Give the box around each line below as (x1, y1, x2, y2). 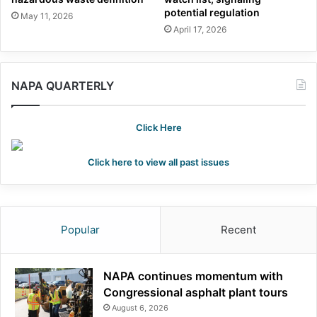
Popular (61, 223, 100, 237)
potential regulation (164, 6, 260, 19)
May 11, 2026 (21, 11, 73, 22)
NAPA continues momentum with (103, 269, 283, 284)
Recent (221, 223, 256, 237)
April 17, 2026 (173, 24, 226, 35)
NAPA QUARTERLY (11, 79, 114, 93)
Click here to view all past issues (88, 156, 229, 168)
